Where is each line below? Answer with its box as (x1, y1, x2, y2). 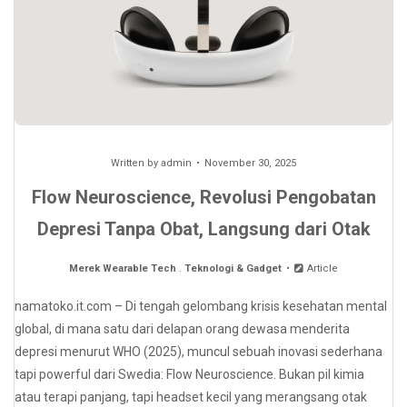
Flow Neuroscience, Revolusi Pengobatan (31, 186, 376, 209)
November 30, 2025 (204, 157, 296, 170)
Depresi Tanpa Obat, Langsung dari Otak (36, 218, 371, 241)
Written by (111, 157, 161, 170)
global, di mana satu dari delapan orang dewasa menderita (15, 322, 350, 337)
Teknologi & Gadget (184, 263, 282, 275)
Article (304, 263, 339, 275)
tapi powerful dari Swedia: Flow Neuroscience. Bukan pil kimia (15, 367, 364, 382)
